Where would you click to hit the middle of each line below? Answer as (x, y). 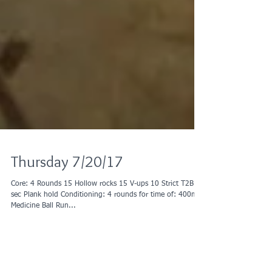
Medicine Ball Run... (43, 235)
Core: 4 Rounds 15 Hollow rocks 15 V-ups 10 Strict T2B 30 (37, 213)
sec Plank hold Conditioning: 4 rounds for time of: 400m (95, 224)
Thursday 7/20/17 (67, 191)
